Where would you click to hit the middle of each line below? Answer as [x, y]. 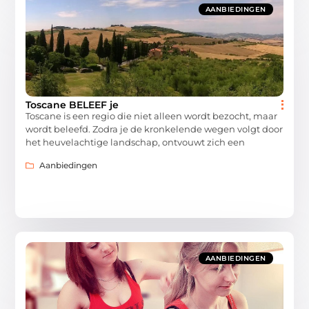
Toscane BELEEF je [72, 105]
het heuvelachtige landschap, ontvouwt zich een [136, 142]
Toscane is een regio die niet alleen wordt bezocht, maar [152, 116]
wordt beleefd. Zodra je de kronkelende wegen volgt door [154, 129]
